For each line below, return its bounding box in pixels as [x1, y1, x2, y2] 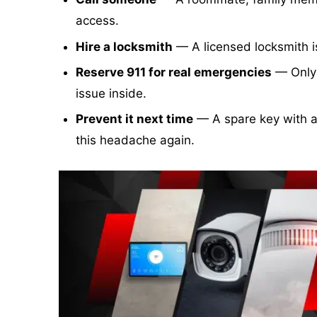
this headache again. [75, 133, 195, 148]
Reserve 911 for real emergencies [75, 64, 272, 79]
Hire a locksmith [75, 39, 173, 54]
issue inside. [75, 86, 146, 100]
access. [75, 13, 119, 28]
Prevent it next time [75, 112, 193, 127]
